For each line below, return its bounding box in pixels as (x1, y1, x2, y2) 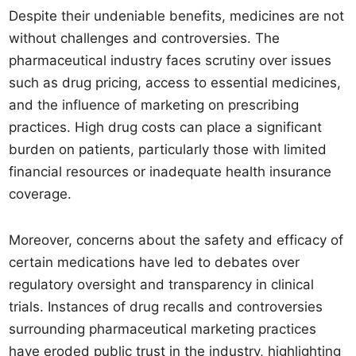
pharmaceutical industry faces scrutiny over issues (9, 52, 332, 68)
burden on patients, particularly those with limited (9, 141, 327, 157)
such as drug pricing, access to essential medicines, (9, 75, 342, 91)
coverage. (9, 186, 72, 202)
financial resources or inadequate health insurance (9, 164, 332, 180)
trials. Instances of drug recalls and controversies (9, 299, 323, 315)
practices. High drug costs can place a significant (9, 119, 323, 135)
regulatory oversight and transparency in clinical (9, 277, 315, 292)
